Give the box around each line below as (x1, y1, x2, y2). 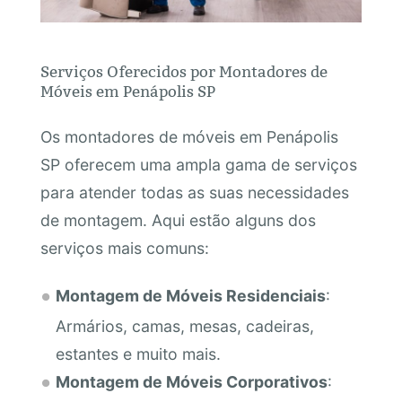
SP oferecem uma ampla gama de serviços (39, 154, 357, 174)
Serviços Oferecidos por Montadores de (39, 63, 328, 83)
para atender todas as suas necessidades (39, 182, 349, 202)
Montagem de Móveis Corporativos (55, 371, 328, 391)
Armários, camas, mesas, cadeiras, (55, 316, 314, 336)
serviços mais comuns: (39, 238, 209, 258)
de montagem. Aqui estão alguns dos (39, 210, 316, 230)
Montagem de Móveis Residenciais (55, 285, 326, 305)
